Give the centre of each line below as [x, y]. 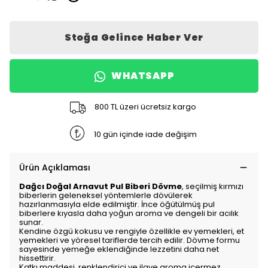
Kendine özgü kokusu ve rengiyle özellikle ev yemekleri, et [132, 232]
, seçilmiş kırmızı [213, 187]
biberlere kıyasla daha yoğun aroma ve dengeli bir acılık [129, 214]
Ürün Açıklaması [55, 168]
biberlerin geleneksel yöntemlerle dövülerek [106, 196]
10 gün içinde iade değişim [146, 134]
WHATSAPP [143, 76]
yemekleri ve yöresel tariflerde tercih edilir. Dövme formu [130, 240]
